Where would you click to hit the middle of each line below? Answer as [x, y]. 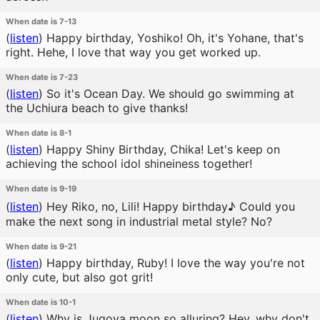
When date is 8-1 [39, 133]
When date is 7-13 [41, 21]
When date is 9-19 [41, 189]
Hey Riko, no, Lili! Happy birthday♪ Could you [169, 206]
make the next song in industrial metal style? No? [139, 221]
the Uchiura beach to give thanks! [97, 108]
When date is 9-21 [41, 246]
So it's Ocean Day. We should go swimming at [169, 94]
